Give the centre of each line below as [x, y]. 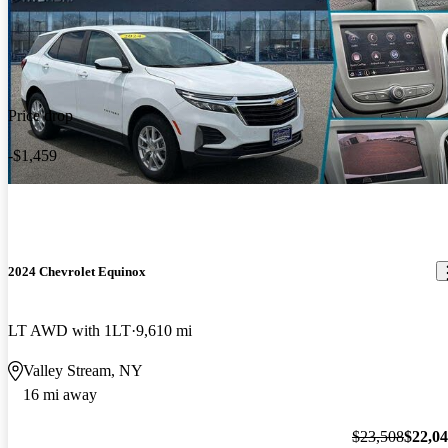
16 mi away [60, 395]
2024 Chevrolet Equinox [77, 271]
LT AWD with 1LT [69, 331]
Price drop [40, 115]
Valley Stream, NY [83, 371]
